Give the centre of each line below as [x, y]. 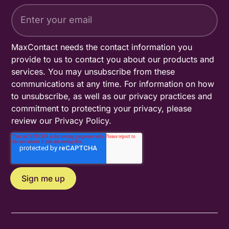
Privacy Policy [82, 120]
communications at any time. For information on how [113, 84]
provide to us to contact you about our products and [113, 59]
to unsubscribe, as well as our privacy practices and [112, 96]
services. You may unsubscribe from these [93, 71]
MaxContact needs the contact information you [102, 47]
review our [33, 120]
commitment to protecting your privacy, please [102, 108]
